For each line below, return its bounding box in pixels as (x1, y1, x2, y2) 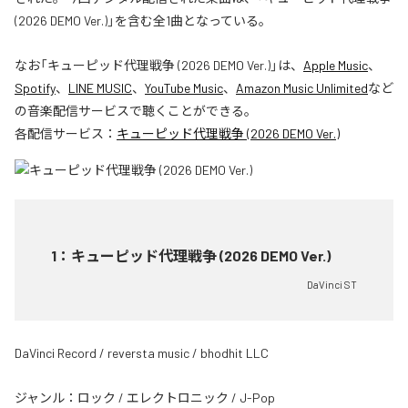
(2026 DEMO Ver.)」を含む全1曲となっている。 (15, 12, 271, 28)
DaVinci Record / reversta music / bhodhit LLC (15, 344, 269, 361)
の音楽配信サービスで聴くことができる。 (15, 102, 257, 118)
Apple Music (303, 56, 368, 73)
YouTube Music (145, 79, 223, 96)
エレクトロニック (127, 389, 229, 405)
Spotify (15, 79, 56, 96)
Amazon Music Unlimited (236, 79, 368, 96)
